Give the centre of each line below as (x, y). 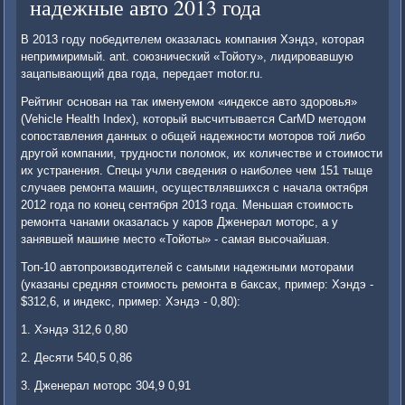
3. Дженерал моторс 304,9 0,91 (106, 386)
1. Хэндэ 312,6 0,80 (75, 330)
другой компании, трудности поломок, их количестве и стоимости (202, 154)
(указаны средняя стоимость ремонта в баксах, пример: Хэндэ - (198, 285)
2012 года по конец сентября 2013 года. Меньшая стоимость (188, 205)
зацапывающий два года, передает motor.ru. (142, 74)
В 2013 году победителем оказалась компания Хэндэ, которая (193, 40)
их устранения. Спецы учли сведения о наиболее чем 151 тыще (197, 171)
